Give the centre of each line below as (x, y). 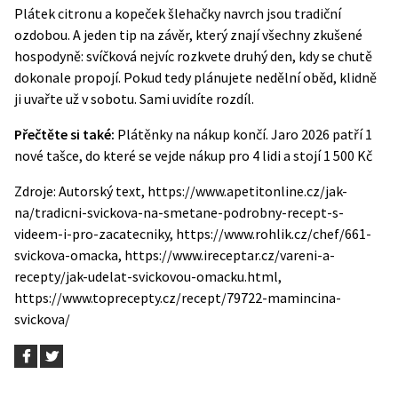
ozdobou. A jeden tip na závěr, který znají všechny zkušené (188, 35)
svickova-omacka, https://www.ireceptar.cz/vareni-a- (175, 255)
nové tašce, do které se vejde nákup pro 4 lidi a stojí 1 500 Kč (193, 155)
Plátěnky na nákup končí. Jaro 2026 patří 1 (245, 134)
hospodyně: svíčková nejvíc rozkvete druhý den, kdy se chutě (193, 56)
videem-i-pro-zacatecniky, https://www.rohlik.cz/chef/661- (193, 234)
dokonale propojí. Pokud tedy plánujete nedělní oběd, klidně (195, 77)
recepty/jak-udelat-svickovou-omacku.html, (148, 276)
